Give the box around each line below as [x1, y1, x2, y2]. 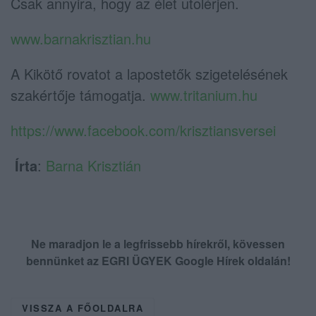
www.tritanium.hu [150, 84, 257, 105]
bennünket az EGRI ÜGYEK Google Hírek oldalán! [25, 252, 291, 269]
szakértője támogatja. [11, 84, 150, 105]
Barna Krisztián [46, 154, 141, 176]
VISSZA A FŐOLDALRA [22, 300, 143, 315]
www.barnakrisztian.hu [11, 28, 151, 49]
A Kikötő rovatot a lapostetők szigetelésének [11, 63, 288, 84]
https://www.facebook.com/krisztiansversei [11, 119, 276, 140]
